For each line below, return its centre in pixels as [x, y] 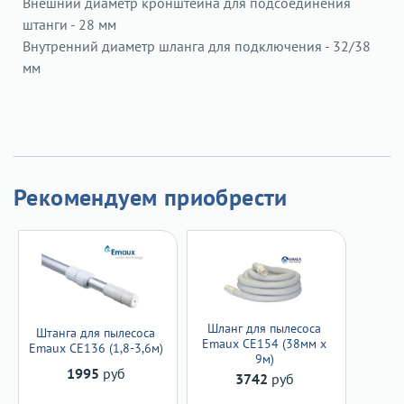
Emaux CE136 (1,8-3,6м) [96, 349]
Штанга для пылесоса [96, 333]
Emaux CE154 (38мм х [264, 343]
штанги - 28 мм [69, 24]
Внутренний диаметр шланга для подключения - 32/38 [197, 46]
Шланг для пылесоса [264, 328]
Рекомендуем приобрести [151, 197]
